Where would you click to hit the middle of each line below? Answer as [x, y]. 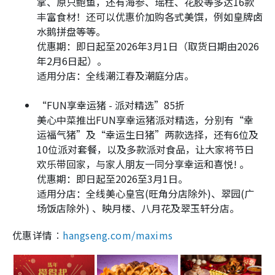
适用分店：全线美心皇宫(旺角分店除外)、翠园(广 [145, 194]
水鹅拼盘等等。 [71, 32]
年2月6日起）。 [72, 61]
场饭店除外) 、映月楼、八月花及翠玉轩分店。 [138, 208]
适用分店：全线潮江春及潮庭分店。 [115, 76]
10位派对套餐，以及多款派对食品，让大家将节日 [145, 149]
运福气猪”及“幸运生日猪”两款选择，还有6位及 [148, 135]
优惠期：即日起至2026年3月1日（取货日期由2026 [148, 46]
